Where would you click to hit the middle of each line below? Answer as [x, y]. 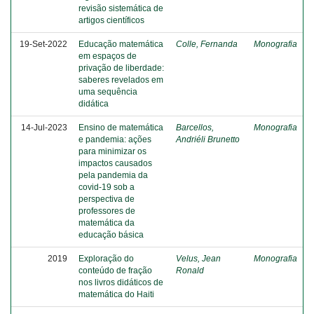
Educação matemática [121, 44]
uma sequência [108, 92]
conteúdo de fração [115, 271]
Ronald [190, 271]
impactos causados [115, 163]
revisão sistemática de [121, 8]
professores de [107, 211]
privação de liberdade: [121, 68]
